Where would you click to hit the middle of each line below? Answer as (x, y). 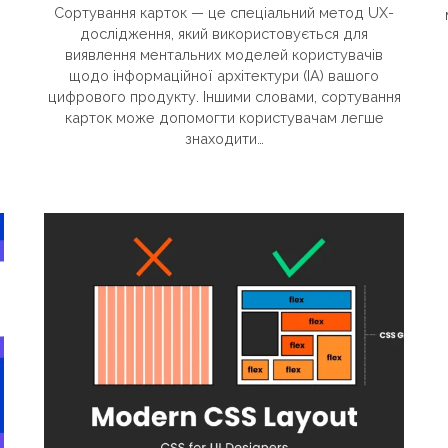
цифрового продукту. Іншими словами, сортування (224, 97)
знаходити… (224, 139)
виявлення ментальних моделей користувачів (224, 55)
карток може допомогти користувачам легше (224, 118)
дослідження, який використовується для (224, 34)
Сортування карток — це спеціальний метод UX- (224, 13)
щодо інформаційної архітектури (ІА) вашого (224, 76)
